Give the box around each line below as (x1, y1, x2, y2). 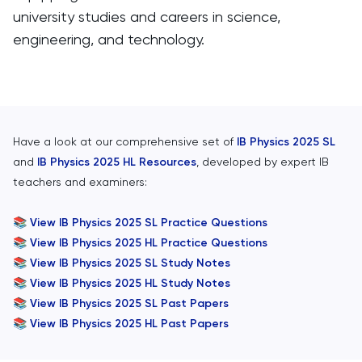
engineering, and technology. (13, 31, 204, 48)
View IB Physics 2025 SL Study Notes (30, 256, 230, 270)
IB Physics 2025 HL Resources (37, 155, 196, 169)
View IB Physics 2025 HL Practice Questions (30, 236, 267, 250)
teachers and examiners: (13, 175, 147, 188)
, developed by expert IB (196, 155, 329, 168)
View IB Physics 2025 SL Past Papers (30, 297, 229, 310)
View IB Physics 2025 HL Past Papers (30, 317, 229, 330)
